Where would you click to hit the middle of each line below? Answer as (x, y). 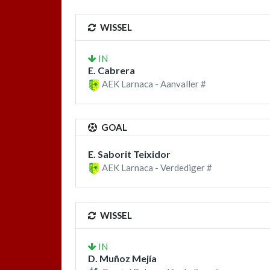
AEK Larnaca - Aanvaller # (153, 84)
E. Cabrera (111, 71)
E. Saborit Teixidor (129, 154)
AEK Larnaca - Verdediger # (156, 167)
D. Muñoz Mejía (122, 258)
